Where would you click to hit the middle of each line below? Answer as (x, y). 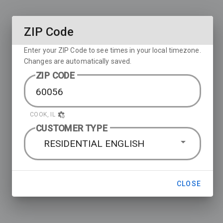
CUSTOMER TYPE (72, 128)
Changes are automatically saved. (78, 61)
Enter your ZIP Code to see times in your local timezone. (112, 50)
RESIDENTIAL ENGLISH (94, 144)
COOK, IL (43, 114)
